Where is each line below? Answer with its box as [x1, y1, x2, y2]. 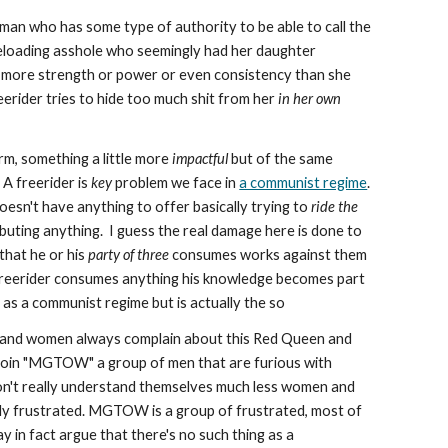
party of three [88, 246, 173, 263]
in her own [278, 90, 342, 107]
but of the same [228, 150, 334, 167]
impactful [172, 150, 229, 167]
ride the [311, 198, 359, 215]
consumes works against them [172, 246, 368, 263]
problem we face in [115, 174, 240, 191]
